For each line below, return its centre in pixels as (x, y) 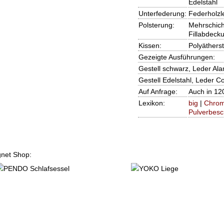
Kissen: (150, 46)
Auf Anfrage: (158, 92)
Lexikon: (151, 103)
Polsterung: (156, 25)
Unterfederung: (162, 14)
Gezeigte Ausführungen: (176, 57)
